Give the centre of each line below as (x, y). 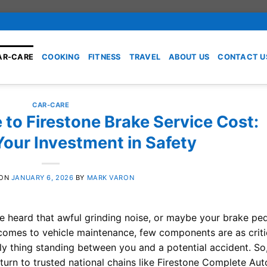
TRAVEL (145, 57)
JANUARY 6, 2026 (42, 178)
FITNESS (104, 57)
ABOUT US (189, 57)
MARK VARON (111, 178)
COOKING (61, 57)
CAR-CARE (51, 105)
